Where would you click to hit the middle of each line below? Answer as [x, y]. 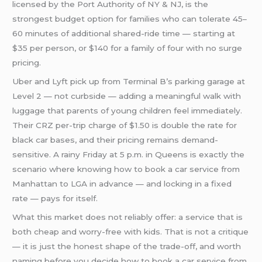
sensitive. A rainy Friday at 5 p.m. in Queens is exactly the [129, 155]
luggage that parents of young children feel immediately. [127, 111]
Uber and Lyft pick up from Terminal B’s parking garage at [129, 82]
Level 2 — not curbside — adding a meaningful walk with [127, 96]
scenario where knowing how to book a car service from [126, 169]
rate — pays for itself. [55, 199]
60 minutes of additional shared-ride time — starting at [124, 34]
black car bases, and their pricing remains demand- [116, 140]
